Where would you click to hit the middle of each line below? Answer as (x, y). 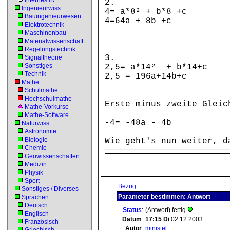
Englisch (37, 214)
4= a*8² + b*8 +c (146, 12)
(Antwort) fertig (166, 210)
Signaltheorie (43, 57)
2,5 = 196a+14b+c (146, 76)
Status (132, 210)
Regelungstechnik (50, 49)
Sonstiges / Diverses (50, 189)
